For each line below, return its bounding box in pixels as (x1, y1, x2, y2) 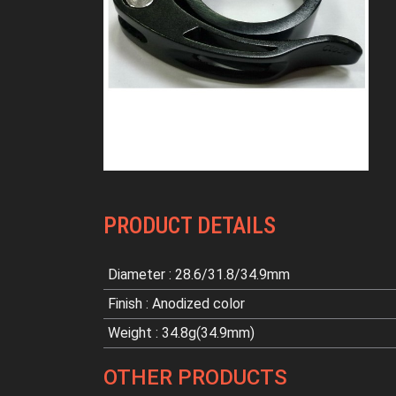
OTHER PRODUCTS (103, 364, 287, 390)
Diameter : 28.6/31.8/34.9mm (108, 265, 290, 283)
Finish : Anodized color (108, 294, 245, 312)
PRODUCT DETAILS (103, 211, 276, 239)
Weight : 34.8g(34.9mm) (108, 324, 255, 341)
